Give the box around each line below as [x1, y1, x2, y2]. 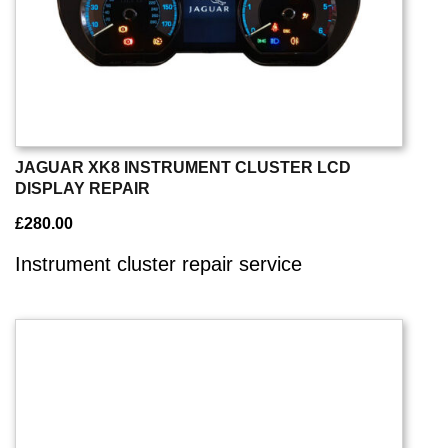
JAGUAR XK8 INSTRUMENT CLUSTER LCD [15, 158, 351, 176]
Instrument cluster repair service [15, 252, 302, 275]
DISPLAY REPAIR [15, 179, 150, 197]
